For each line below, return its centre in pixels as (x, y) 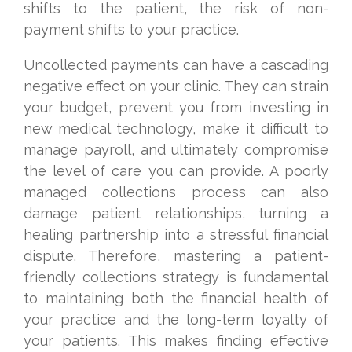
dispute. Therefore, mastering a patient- (176, 256)
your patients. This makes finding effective (176, 341)
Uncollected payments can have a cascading (176, 65)
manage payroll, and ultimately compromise (176, 150)
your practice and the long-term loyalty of (176, 319)
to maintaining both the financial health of (176, 298)
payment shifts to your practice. (131, 29)
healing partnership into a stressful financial (176, 235)
